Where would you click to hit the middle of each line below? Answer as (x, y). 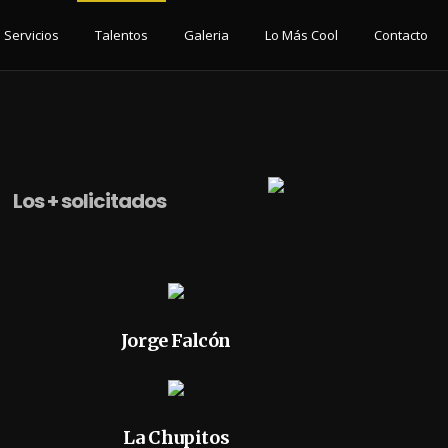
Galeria (206, 35)
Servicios (31, 35)
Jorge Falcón (176, 340)
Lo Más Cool (301, 35)
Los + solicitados (89, 201)
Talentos (121, 35)
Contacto (401, 35)
